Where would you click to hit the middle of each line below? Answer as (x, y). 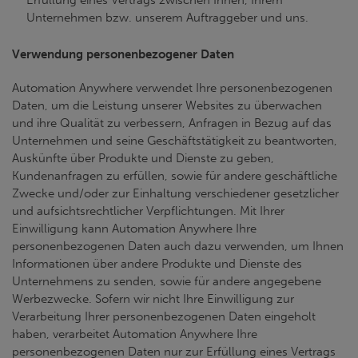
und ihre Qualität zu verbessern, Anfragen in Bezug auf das (172, 123)
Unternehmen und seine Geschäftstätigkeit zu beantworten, (175, 141)
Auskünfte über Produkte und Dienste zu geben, (143, 158)
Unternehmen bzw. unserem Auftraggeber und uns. (167, 18)
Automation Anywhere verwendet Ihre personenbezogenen (172, 88)
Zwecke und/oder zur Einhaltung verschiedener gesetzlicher (175, 193)
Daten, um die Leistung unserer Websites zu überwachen (167, 105)
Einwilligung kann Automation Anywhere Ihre (134, 229)
